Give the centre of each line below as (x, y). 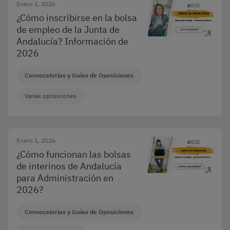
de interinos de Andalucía (69, 166)
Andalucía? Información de (72, 41)
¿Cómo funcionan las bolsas (74, 154)
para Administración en (65, 178)
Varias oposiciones (51, 96)
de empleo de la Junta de (68, 30)
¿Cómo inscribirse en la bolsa (77, 18)
